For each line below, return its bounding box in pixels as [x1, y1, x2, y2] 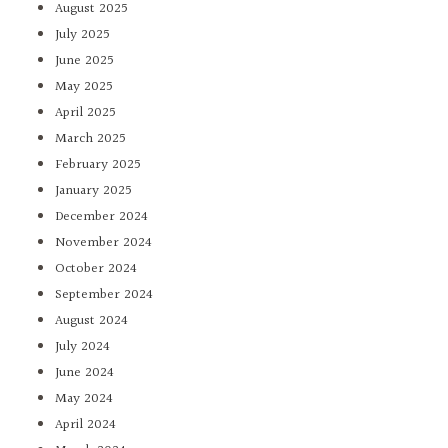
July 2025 [55, 24, 110, 47]
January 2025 [55, 180, 132, 203]
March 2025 [55, 128, 126, 151]
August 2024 [55, 310, 128, 333]
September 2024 [55, 284, 153, 307]
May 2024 [55, 388, 113, 411]
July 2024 [55, 336, 110, 359]
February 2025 [55, 154, 141, 177]
